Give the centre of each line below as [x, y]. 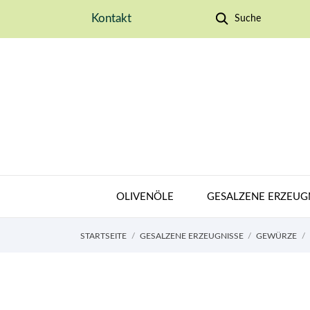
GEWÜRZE [276, 236]
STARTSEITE [103, 236]
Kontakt [111, 18]
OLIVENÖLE [145, 197]
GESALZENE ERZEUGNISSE [191, 236]
